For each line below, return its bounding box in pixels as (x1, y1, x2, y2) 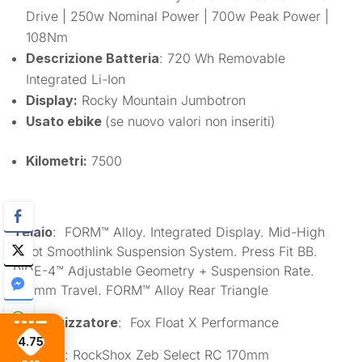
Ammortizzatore (13, 314, 119, 330)
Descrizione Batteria (26, 49, 160, 66)
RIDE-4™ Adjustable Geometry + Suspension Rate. (13, 262, 315, 279)
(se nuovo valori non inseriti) (105, 112, 280, 129)
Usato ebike (26, 112, 106, 129)
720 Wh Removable (167, 49, 286, 66)
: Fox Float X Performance (118, 314, 280, 330)
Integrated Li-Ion (26, 70, 126, 87)
